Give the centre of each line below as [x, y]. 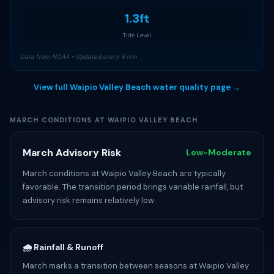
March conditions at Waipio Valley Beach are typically [124, 173]
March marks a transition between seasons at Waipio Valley [136, 266]
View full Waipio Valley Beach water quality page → [137, 87]
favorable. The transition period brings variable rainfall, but [133, 187]
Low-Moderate [219, 152]
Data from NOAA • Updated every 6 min [79, 57]
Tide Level [137, 35]
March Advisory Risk [72, 153]
